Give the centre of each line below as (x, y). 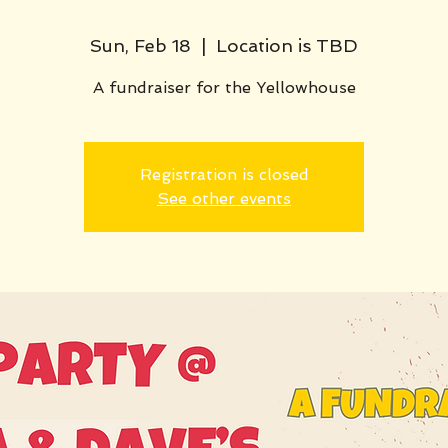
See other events (224, 198)
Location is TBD (287, 45)
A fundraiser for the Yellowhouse (224, 87)
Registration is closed (224, 174)
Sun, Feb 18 (140, 45)
